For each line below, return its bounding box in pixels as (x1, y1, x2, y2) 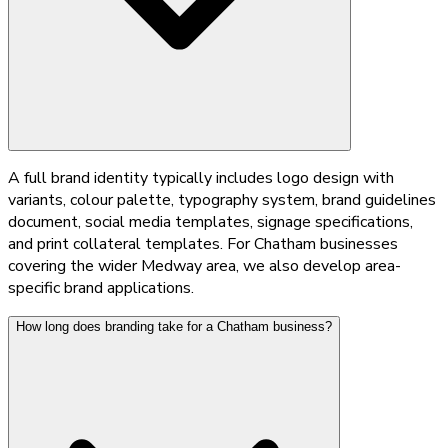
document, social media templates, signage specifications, (8, 210, 413, 233)
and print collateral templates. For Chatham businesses (8, 232, 398, 255)
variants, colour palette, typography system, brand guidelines (8, 188, 436, 211)
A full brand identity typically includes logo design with (8, 166, 394, 189)
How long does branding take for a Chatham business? (16, 318, 332, 334)
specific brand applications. (8, 276, 194, 299)
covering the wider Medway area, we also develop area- (8, 254, 401, 277)
